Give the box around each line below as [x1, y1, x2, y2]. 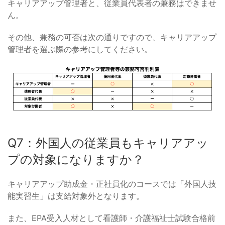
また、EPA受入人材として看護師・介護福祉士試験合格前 [8, 212, 215, 223]
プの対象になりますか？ [8, 152, 144, 167]
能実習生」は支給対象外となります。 [8, 190, 144, 201]
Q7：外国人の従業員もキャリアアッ [8, 135, 208, 150]
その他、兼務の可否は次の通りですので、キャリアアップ [8, 32, 216, 43]
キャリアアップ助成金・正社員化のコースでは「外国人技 [8, 178, 216, 189]
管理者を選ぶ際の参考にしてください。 [8, 44, 152, 55]
